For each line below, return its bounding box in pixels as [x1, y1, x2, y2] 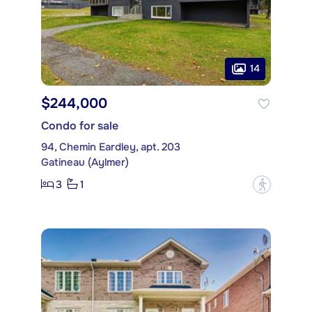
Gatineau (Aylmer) [41, 155, 129, 169]
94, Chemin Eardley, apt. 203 [41, 139, 180, 154]
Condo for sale [41, 118, 118, 133]
